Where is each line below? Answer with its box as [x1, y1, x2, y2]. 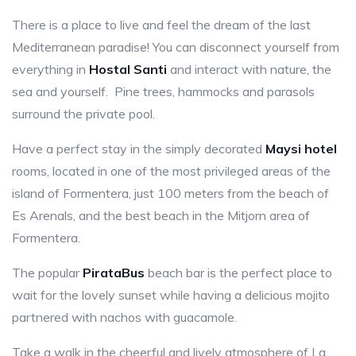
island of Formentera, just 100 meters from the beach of [12, 185, 329, 202]
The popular [12, 265, 83, 281]
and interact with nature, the [167, 61, 331, 78]
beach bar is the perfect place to [145, 265, 332, 281]
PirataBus [83, 265, 145, 281]
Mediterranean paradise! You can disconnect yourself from [12, 39, 339, 56]
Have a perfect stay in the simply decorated [12, 141, 265, 157]
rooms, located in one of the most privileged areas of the [12, 163, 331, 180]
